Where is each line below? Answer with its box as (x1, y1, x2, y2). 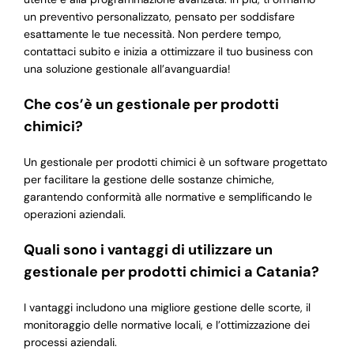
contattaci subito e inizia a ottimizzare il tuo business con (23, 44, 313, 59)
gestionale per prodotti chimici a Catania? (23, 262, 319, 282)
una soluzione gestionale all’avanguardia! (23, 62, 231, 77)
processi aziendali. (23, 335, 117, 350)
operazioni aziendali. (23, 207, 126, 222)
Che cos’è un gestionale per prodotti (23, 95, 279, 115)
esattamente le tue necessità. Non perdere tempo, (23, 27, 281, 42)
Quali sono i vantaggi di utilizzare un (23, 240, 273, 260)
